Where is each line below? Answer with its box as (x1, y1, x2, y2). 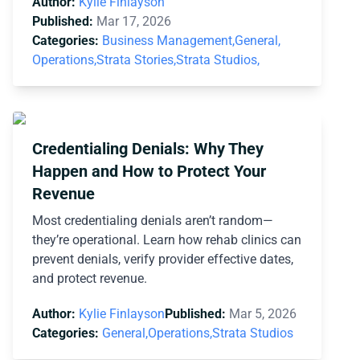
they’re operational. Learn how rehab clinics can (32, 231, 301, 247)
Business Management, (102, 32, 235, 48)
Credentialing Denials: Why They (32, 138, 264, 158)
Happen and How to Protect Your (32, 161, 266, 181)
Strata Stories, (96, 51, 176, 67)
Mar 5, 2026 (229, 305, 297, 321)
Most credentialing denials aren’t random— (32, 212, 273, 228)
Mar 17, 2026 (96, 13, 171, 29)
